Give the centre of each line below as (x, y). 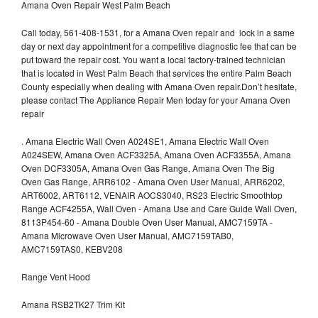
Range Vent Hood (56, 276)
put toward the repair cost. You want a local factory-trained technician (153, 59)
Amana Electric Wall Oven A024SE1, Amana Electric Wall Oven (147, 141)
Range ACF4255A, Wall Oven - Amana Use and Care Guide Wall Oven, (159, 208)
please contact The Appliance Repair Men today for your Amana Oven (156, 99)
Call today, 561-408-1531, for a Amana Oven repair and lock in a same (158, 32)
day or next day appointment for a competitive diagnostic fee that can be (159, 45)
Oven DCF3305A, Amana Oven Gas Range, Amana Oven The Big (148, 168)
